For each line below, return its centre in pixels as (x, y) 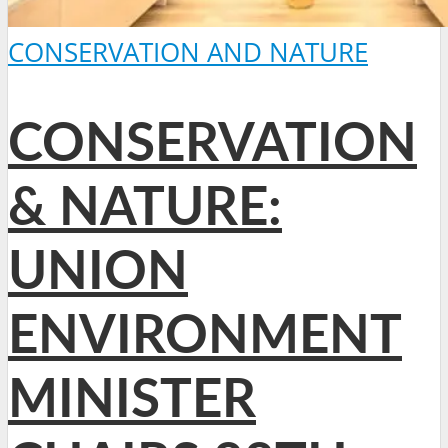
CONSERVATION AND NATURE (188, 52)
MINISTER (132, 401)
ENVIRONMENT (205, 337)
